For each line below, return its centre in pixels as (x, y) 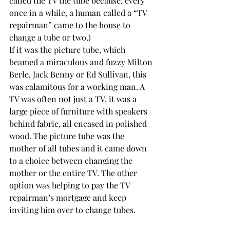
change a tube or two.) (50, 37)
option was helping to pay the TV (71, 185)
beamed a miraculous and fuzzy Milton (82, 62)
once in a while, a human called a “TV (79, 13)
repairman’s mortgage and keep (69, 197)
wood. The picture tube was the (68, 136)
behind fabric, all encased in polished (79, 123)
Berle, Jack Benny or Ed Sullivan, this (79, 74)
